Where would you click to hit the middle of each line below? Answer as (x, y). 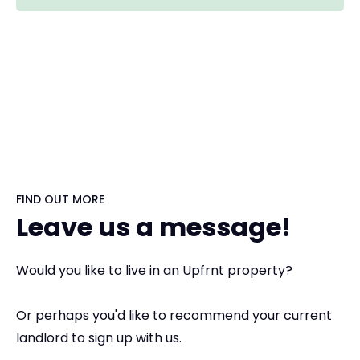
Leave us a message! (153, 227)
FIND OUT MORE (60, 200)
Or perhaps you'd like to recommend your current (174, 316)
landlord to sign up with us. (99, 338)
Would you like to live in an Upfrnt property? (154, 271)
